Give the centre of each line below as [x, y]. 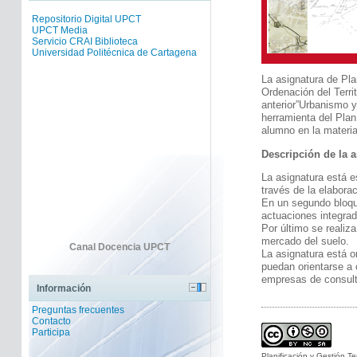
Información [64, 288]
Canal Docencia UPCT [120, 247]
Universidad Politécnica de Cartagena [115, 53]
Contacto [52, 321]
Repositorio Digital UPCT [87, 19]
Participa [51, 332]
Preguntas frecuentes [78, 310]
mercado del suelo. [305, 241]
